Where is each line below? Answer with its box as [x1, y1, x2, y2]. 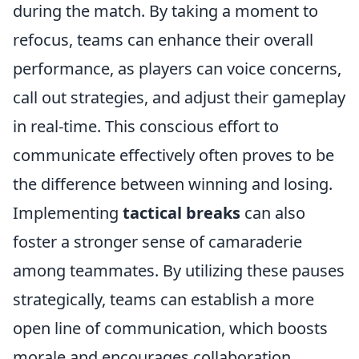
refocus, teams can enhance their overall [13, 29, 313, 50]
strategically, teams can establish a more [13, 288, 314, 310]
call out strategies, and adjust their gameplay [13, 87, 345, 108]
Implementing [13, 202, 123, 224]
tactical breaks [123, 202, 240, 224]
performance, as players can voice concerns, [13, 58, 341, 79]
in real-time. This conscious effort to [13, 115, 279, 137]
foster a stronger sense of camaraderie [13, 231, 302, 252]
